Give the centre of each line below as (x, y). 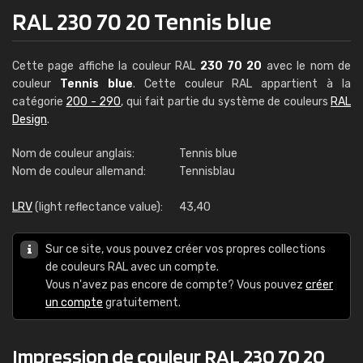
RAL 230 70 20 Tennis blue (142, 21)
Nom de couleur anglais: (73, 154)
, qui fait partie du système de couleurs (226, 102)
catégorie (39, 102)
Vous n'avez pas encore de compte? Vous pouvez (175, 285)
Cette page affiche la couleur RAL (106, 66)
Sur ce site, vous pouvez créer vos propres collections (186, 249)
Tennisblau (207, 171)
